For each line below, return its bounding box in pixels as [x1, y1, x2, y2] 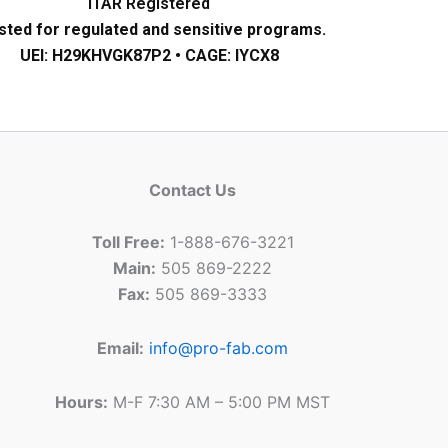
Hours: [55, 392, 109, 412]
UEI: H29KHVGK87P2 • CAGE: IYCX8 [19, 46, 279, 66]
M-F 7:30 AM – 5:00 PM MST [108, 392, 331, 412]
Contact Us [149, 180, 237, 200]
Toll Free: [91, 232, 165, 252]
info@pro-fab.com [149, 338, 289, 358]
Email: [97, 338, 145, 358]
